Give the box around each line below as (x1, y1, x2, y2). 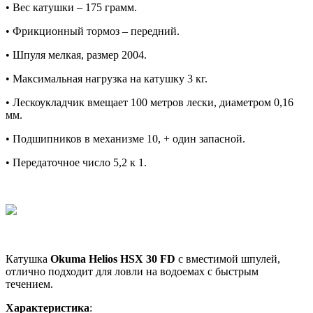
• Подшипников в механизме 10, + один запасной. (6, 132, 245, 145)
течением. (6, 277, 53, 290)
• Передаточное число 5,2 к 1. (6, 156, 147, 168)
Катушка (6, 252, 50, 265)
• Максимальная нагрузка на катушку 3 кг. (6, 72, 208, 85)
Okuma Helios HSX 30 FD (50, 252, 175, 265)
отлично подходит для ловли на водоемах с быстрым (6, 265, 259, 277)
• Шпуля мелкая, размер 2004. (6, 48, 147, 61)
